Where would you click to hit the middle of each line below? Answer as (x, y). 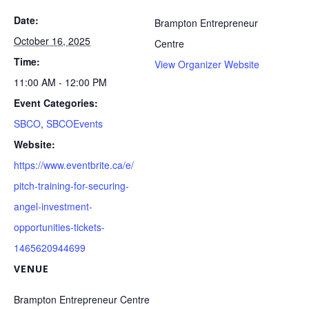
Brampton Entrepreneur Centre (82, 299)
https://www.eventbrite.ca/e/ (74, 165)
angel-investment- (53, 206)
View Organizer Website (207, 64)
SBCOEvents (74, 123)
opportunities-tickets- (59, 227)
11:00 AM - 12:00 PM (60, 82)
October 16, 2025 (52, 40)
